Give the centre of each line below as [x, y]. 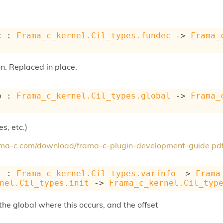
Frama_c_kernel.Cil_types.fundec [94, 36]
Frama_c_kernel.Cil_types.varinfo [96, 174]
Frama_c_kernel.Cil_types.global [94, 96]
